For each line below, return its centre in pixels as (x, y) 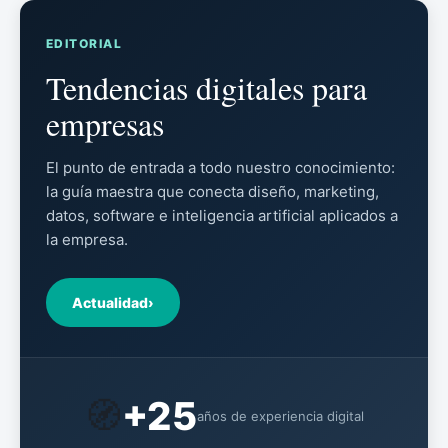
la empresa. (87, 239)
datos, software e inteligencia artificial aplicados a (222, 215)
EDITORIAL (84, 43)
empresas (105, 123)
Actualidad (110, 302)
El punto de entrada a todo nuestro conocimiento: (220, 167)
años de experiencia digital (280, 416)
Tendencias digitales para (206, 87)
